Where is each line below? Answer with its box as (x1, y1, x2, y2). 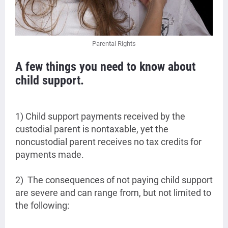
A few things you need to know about (15, 60, 195, 74)
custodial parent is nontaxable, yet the (15, 124, 168, 135)
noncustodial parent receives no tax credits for (15, 136, 202, 148)
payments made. (15, 149, 86, 160)
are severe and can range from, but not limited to (15, 187, 211, 198)
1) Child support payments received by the (15, 111, 185, 122)
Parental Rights (92, 40, 136, 48)
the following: (15, 200, 71, 211)
